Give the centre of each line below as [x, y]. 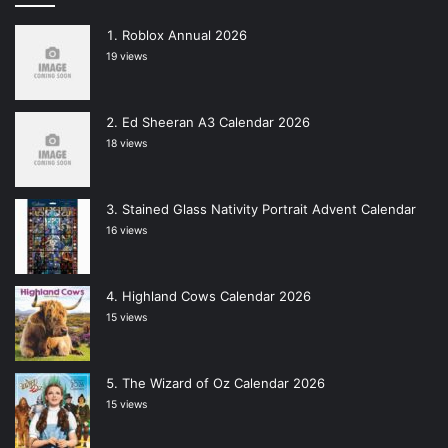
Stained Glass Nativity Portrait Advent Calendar [269, 209]
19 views [126, 57]
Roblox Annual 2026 [184, 35]
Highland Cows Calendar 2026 [216, 296]
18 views [126, 144]
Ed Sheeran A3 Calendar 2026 [216, 122]
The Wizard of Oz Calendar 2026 [223, 383]
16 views [126, 231]
